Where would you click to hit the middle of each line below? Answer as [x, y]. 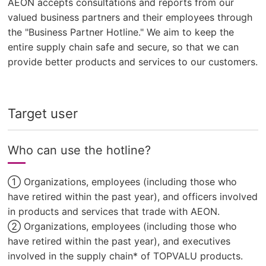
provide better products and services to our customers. [133, 62]
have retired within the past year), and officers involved [133, 197]
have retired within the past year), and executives [119, 241]
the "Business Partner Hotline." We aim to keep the [121, 32]
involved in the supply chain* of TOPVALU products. [126, 256]
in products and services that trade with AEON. [114, 211]
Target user [43, 113]
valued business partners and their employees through [130, 17]
